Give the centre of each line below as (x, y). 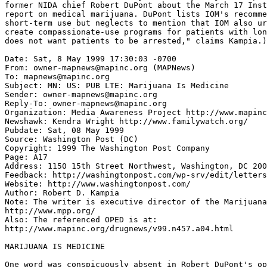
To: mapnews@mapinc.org (57, 77)
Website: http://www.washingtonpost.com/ (98, 184)
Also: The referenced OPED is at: (81, 220)
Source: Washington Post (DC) (72, 139)
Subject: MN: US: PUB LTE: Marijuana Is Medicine (117, 86)
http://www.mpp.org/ (50, 211)
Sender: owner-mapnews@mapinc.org (81, 94)
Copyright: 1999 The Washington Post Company (107, 148)
